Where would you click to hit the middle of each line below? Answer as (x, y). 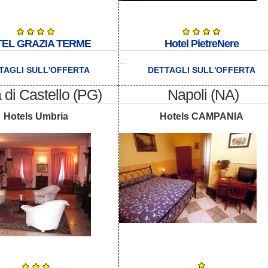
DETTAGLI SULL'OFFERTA (201, 70)
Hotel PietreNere (201, 44)
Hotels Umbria (36, 117)
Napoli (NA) (203, 94)
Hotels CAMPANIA (201, 117)
